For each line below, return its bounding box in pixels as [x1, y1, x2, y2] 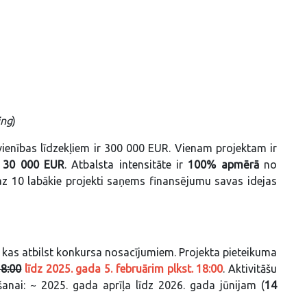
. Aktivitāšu [223, 262, 278, 275]
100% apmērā [188, 158, 259, 171]
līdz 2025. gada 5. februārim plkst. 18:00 [25, 262, 223, 275]
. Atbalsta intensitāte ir [64, 158, 188, 171]
